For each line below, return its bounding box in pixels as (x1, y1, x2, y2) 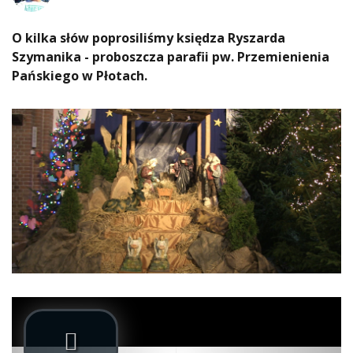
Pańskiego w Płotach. (12, 67, 150, 85)
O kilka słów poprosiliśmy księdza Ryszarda (12, 29, 285, 47)
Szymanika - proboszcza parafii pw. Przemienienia (12, 48, 329, 66)
